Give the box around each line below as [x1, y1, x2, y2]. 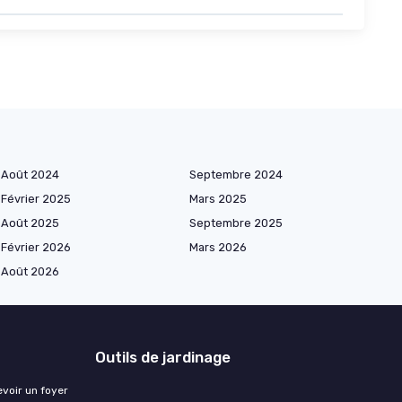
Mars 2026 [189, 240, 247, 255]
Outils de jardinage [95, 348, 231, 367]
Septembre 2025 [189, 216, 283, 231]
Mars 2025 [189, 192, 247, 206]
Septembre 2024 [189, 168, 283, 182]
